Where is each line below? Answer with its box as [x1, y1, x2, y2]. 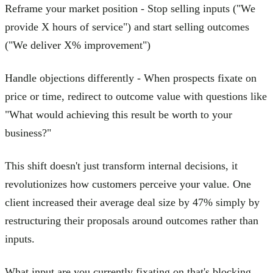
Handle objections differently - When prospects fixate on [5, 71, 257, 84]
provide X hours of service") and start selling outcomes [5, 20, 249, 33]
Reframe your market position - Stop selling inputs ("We [5, 2, 255, 15]
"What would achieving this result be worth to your [5, 108, 232, 121]
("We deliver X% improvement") [5, 38, 151, 51]
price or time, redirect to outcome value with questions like [5, 90, 267, 102]
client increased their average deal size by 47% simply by [5, 196, 260, 208]
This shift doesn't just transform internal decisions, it [5, 159, 238, 172]
